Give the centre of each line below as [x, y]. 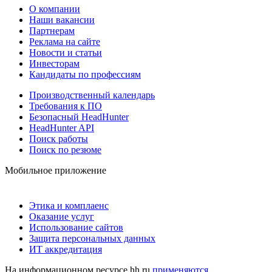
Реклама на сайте [65, 41]
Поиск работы [59, 138]
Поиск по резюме [65, 149]
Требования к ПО [66, 106]
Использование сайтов [76, 227]
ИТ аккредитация [66, 249]
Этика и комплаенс [69, 205]
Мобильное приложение [56, 170]
